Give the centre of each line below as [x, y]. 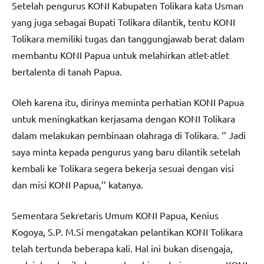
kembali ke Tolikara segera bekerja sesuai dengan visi [124, 168]
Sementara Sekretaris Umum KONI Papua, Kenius [115, 215]
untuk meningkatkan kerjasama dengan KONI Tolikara [123, 118]
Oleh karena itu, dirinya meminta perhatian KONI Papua [128, 102]
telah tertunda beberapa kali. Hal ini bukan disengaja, [122, 248]
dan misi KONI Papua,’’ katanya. [77, 184]
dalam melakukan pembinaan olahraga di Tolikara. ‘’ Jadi [129, 135]
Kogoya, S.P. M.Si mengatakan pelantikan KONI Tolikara [127, 231]
